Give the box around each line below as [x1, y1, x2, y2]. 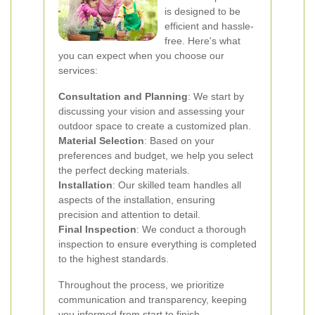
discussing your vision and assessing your [58, 105, 245, 117]
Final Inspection [58, 224, 136, 235]
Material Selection [58, 135, 144, 146]
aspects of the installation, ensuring [58, 194, 215, 205]
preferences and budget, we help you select [58, 150, 253, 161]
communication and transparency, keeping [58, 294, 247, 305]
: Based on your [144, 135, 214, 146]
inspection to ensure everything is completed [58, 238, 257, 250]
